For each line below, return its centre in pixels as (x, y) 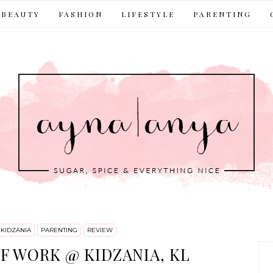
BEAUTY (21, 14)
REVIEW (100, 230)
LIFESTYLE (148, 14)
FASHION (81, 14)
